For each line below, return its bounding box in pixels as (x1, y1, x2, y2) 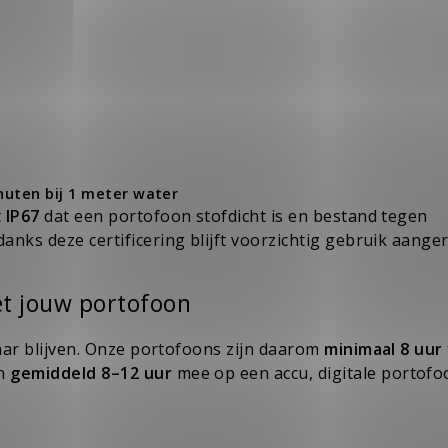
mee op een (172, 361, 274, 384)
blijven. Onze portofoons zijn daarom (19, 337, 325, 360)
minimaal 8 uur (324, 337, 443, 360)
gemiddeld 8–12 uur (10, 361, 173, 384)
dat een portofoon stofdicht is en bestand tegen (39, 205, 428, 228)
